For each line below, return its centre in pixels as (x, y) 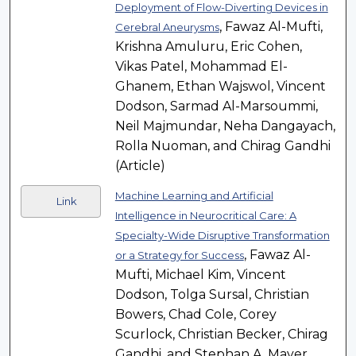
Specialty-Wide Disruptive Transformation (222, 236)
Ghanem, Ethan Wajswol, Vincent (220, 87)
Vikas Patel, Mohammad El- (201, 67)
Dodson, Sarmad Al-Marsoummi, (216, 106)
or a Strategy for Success (179, 255)
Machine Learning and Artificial (194, 196)
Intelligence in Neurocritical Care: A (205, 216)
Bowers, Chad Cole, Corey (195, 315)
